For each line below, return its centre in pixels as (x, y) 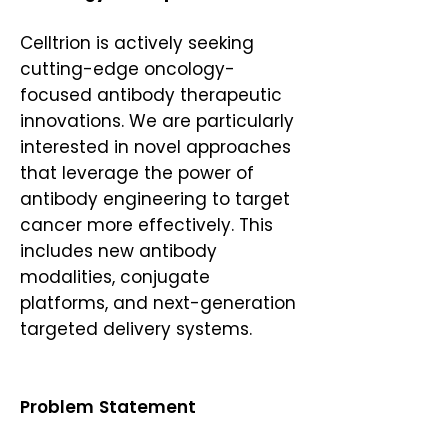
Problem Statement (110, 407)
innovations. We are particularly (157, 121)
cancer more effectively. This (146, 225)
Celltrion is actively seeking (137, 43)
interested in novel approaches (155, 147)
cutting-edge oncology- (127, 69)
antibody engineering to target (155, 199)
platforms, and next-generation (158, 303)
